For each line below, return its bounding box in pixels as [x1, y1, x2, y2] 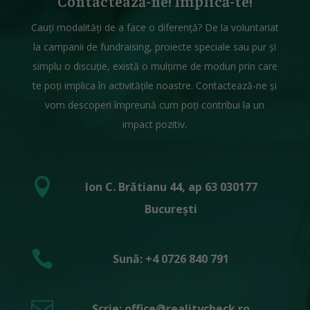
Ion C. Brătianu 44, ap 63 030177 [84, 179, 257, 195]
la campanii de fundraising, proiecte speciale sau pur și [33, 40, 277, 54]
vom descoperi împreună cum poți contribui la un [45, 98, 265, 112]
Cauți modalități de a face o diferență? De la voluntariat [30, 21, 279, 35]
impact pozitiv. [122, 118, 188, 131]
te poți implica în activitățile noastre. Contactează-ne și [33, 79, 277, 93]
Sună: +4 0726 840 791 [113, 251, 230, 267]
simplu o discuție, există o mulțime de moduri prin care [32, 60, 277, 73]
